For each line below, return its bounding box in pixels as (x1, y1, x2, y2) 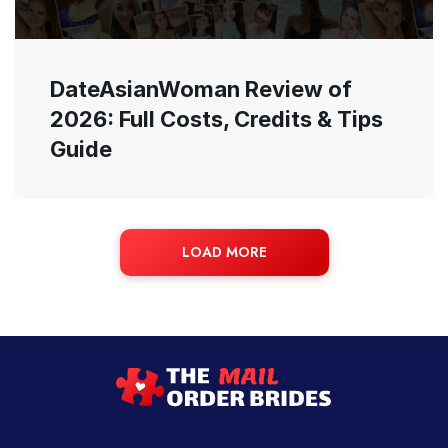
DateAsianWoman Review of (50, 75, 352, 102)
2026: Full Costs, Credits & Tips (50, 105, 383, 132)
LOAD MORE (181, 241, 267, 262)
